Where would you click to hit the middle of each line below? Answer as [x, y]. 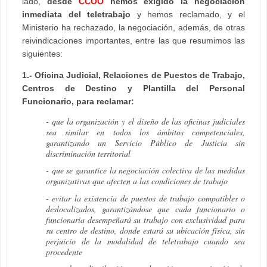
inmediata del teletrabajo [77, 14]
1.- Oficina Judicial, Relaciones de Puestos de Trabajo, [133, 75]
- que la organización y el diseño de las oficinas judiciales [145, 121]
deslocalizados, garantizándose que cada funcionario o [145, 209]
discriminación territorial [88, 153]
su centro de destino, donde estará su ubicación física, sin [145, 230]
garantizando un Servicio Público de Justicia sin [145, 142]
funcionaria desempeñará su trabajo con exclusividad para [145, 219]
